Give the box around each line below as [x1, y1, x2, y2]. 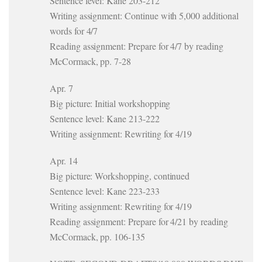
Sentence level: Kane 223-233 [50, 185, 160, 197]
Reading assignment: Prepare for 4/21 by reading [50, 215, 228, 227]
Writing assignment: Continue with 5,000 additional [50, 9, 239, 22]
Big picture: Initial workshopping [50, 97, 171, 109]
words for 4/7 [50, 25, 98, 37]
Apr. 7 [50, 82, 73, 94]
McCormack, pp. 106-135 [50, 230, 145, 243]
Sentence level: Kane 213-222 [50, 112, 160, 125]
